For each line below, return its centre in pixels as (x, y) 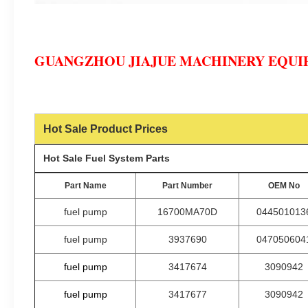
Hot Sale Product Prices (106, 129)
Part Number (187, 186)
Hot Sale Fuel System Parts (107, 158)
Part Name (85, 186)
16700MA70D (187, 212)
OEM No (284, 186)
